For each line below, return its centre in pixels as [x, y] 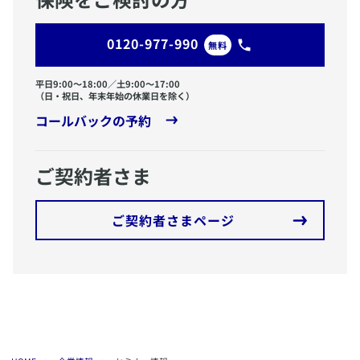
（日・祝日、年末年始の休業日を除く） [115, 96]
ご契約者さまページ [173, 221]
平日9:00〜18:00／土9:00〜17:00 [108, 84]
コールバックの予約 [93, 121]
